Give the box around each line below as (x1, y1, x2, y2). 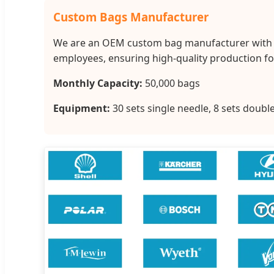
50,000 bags (143, 76, 200, 91)
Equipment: (53, 102, 110, 116)
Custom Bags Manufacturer (53, 9, 209, 25)
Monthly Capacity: (53, 76, 143, 91)
